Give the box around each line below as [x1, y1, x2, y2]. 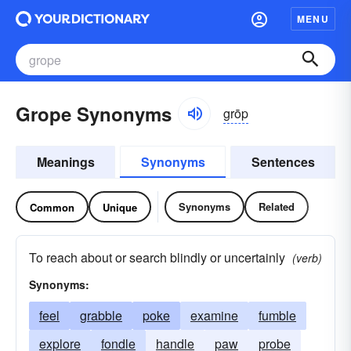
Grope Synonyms [16, 100, 172, 127]
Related [259, 199, 295, 214]
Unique [103, 199, 137, 215]
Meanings [36, 153, 95, 171]
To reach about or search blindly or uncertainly [29, 248, 285, 266]
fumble [259, 306, 296, 324]
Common [30, 199, 74, 215]
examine [190, 306, 238, 324]
